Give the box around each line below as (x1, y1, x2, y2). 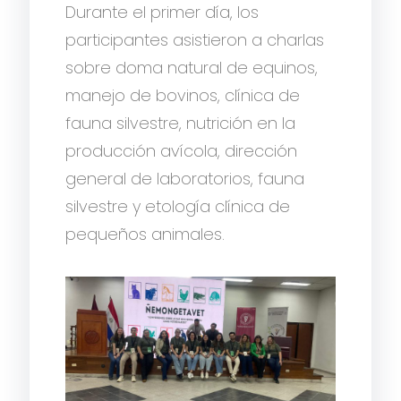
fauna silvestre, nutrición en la (65, 111, 296, 134)
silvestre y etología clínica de (65, 194, 291, 218)
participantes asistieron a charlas (65, 28, 325, 51)
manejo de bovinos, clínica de (65, 83, 301, 107)
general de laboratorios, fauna (65, 166, 305, 190)
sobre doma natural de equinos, (65, 55, 319, 79)
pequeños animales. (65, 222, 226, 245)
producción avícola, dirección (65, 139, 298, 162)
